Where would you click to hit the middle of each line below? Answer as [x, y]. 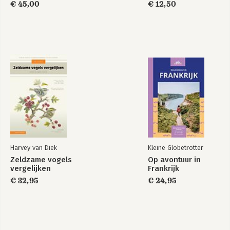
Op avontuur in [174, 159]
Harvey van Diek [34, 147]
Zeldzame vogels [41, 159]
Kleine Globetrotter [176, 147]
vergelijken [31, 168]
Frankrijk [164, 168]
